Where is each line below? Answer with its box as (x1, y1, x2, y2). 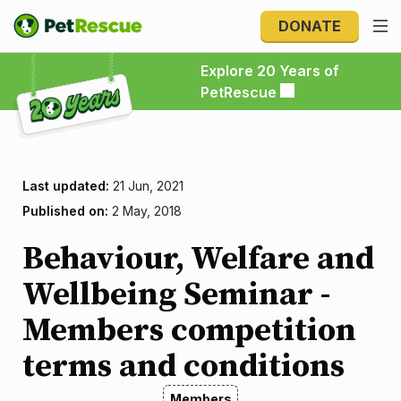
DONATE (278, 17, 341, 35)
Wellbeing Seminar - (22, 275, 330, 315)
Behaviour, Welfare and (22, 239, 374, 279)
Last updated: (22, 178, 109, 193)
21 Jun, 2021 (109, 178, 183, 193)
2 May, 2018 (108, 203, 182, 218)
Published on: (22, 203, 108, 218)
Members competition (22, 311, 356, 351)
